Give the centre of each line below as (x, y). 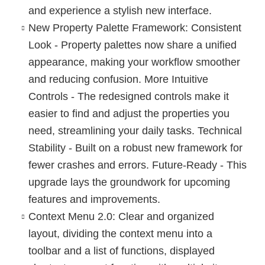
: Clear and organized (163, 216)
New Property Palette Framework (106, 28)
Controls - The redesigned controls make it (128, 96)
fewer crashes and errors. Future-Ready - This (137, 165)
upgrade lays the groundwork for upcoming (129, 182)
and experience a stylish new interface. (120, 10)
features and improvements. (94, 199)
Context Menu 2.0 (70, 216)
